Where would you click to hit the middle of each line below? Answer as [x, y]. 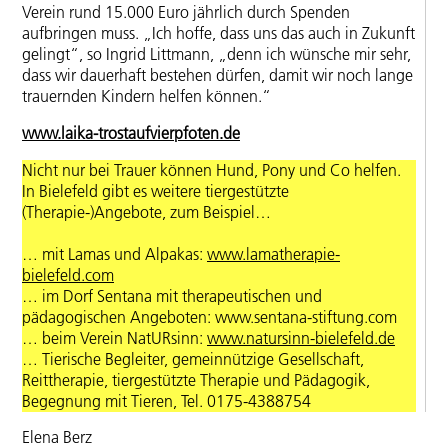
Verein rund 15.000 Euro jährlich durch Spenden [186, 12]
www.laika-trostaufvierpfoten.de [131, 133]
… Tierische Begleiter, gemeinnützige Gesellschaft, [193, 358]
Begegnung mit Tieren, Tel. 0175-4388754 [166, 400]
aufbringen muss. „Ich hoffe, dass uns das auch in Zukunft [218, 33]
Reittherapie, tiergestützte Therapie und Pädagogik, [196, 379]
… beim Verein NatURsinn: [114, 337]
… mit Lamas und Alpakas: [114, 253]
